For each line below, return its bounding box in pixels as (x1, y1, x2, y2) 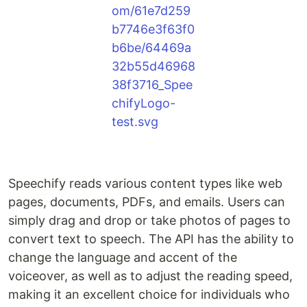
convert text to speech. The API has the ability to (8, 232, 294, 247)
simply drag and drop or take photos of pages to (8, 213, 291, 228)
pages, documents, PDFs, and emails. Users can (8, 195, 285, 210)
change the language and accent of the (8, 250, 237, 265)
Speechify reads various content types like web (8, 176, 282, 191)
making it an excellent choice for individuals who (8, 287, 290, 302)
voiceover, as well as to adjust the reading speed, (8, 269, 293, 284)
